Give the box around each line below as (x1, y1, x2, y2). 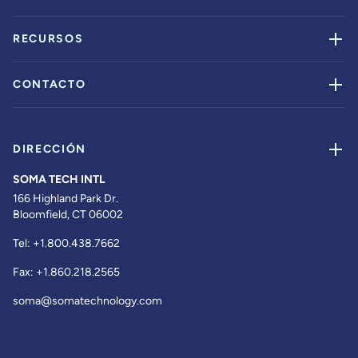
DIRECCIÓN (13, 142, 87, 156)
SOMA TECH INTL (13, 173, 105, 186)
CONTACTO (13, 78, 86, 91)
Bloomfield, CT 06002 (13, 208, 123, 221)
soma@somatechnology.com (13, 294, 162, 308)
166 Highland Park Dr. (13, 192, 118, 205)
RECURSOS (13, 32, 84, 46)
